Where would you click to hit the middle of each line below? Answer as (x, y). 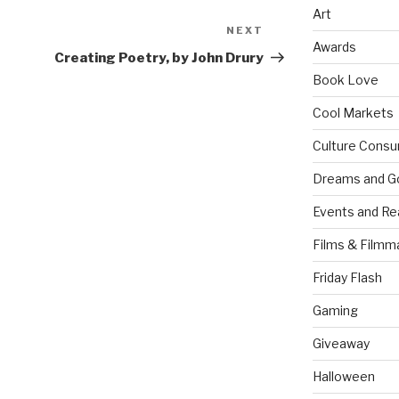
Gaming (335, 311)
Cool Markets (353, 113)
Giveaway (341, 344)
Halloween (343, 377)
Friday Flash (347, 278)
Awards (334, 47)
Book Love (345, 80)
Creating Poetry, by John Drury (159, 58)
